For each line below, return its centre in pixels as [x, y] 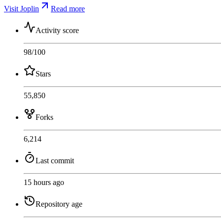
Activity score [57, 30]
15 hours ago [44, 182]
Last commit [55, 160]
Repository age [59, 204]
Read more [68, 8]
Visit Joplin [21, 8]
